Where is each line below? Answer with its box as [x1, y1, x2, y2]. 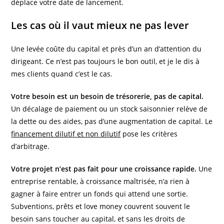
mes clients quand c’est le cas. [11, 68, 113, 78]
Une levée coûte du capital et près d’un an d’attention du [11, 43, 202, 53]
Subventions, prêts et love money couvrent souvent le [11, 201, 190, 211]
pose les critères [120, 128, 178, 138]
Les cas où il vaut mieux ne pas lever [11, 18, 189, 32]
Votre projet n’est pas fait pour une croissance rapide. [11, 163, 197, 173]
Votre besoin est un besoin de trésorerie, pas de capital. [11, 91, 204, 101]
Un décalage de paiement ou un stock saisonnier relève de [11, 103, 208, 113]
